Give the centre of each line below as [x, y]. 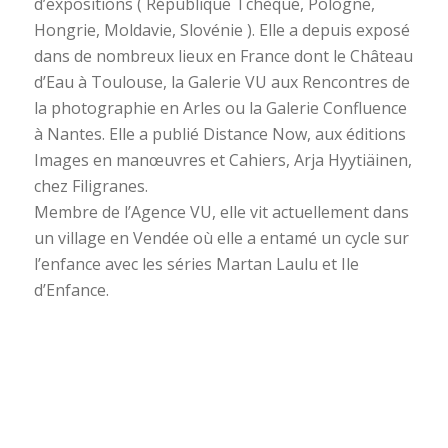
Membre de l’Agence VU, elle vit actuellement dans [221, 211]
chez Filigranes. [90, 185]
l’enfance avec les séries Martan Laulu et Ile [196, 263]
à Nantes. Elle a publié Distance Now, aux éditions [219, 133]
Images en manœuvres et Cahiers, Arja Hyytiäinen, [222, 159]
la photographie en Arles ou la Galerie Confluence [220, 107]
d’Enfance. [71, 289]
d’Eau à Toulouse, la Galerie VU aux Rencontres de [221, 81]
